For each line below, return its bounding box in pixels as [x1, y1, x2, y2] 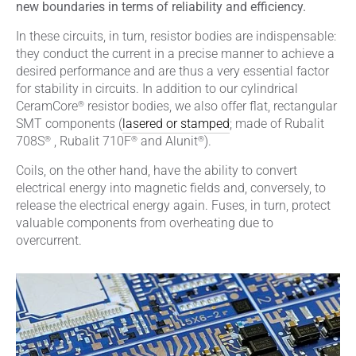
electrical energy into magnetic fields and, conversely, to [16, 180, 326, 195]
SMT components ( [16, 115, 122, 131]
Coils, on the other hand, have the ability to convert [16, 162, 297, 178]
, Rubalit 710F [51, 133, 131, 149]
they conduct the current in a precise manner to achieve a [16, 45, 335, 61]
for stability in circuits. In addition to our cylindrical [16, 80, 298, 96]
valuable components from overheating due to [16, 215, 273, 230]
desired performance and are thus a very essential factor [16, 63, 329, 79]
